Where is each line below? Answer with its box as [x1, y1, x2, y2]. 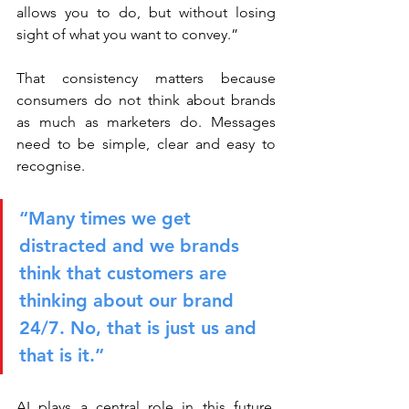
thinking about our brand [19, 289, 239, 311]
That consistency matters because [16, 69, 276, 87]
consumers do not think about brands [16, 91, 276, 109]
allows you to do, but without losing [16, 4, 276, 21]
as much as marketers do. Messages [16, 113, 276, 131]
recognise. [16, 157, 85, 174]
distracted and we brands [19, 235, 245, 257]
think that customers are [19, 262, 232, 284]
